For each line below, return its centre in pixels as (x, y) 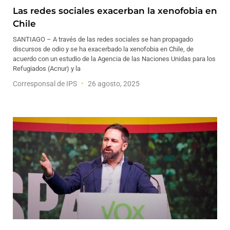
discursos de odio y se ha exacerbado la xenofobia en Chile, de (103, 49)
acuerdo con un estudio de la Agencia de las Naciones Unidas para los (114, 59)
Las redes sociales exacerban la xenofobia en (115, 11)
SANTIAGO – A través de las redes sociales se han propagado (103, 39)
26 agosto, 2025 (113, 84)
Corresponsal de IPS (46, 84)
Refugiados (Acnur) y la (47, 69)
